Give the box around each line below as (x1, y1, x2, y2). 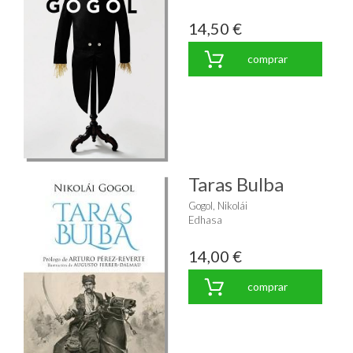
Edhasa (188, 213, 222, 226)
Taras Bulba (188, 172, 284, 195)
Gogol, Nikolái (188, 199, 247, 212)
